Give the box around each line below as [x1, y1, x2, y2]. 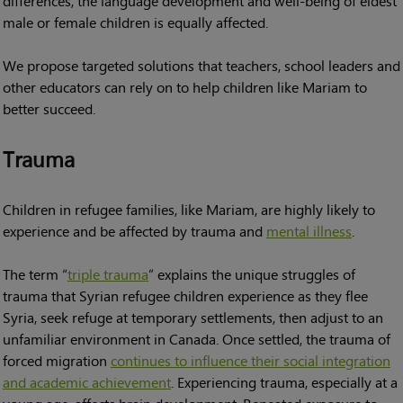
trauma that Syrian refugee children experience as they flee [3, 284, 368, 306]
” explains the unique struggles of [148, 263, 355, 284]
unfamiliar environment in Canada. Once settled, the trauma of [3, 327, 390, 349]
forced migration [3, 349, 111, 371]
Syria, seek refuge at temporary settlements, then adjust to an [3, 306, 383, 327]
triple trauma [67, 263, 148, 284]
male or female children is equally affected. [3, 11, 268, 32]
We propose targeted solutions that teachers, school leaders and [3, 54, 400, 76]
